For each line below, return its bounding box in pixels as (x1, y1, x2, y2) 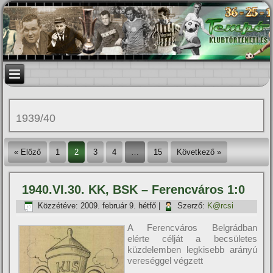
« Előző (14, 147, 41, 157)
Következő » (177, 147, 222, 157)
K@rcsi (207, 201, 234, 211)
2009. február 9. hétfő (80, 201, 157, 211)
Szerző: (177, 201, 205, 211)
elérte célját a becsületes (127, 233, 257, 244)
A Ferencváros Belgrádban (127, 222, 257, 233)
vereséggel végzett (127, 255, 204, 266)
